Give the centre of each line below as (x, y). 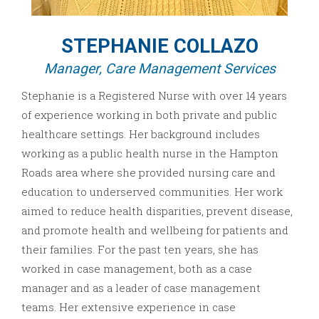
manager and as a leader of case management (141, 288)
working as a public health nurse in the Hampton (150, 153)
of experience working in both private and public (149, 115)
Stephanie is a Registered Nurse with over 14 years (154, 96)
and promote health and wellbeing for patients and (155, 230)
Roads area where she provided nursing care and (148, 173)
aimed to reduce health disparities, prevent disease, (157, 211)
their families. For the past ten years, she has (140, 250)
